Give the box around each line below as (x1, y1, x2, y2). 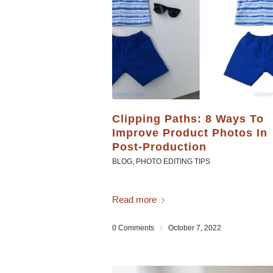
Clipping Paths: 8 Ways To (112, 113, 264, 126)
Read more (112, 194, 157, 205)
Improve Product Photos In (112, 127, 268, 140)
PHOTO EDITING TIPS (136, 157, 211, 166)
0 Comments (112, 224, 155, 233)
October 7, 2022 (168, 224, 222, 233)
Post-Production (112, 141, 207, 154)
